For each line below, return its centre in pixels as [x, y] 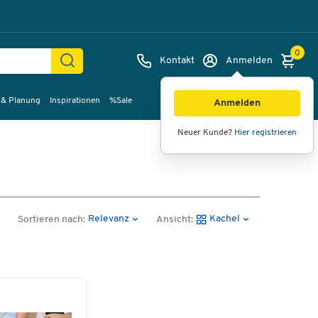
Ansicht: [175, 220]
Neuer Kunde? [206, 133]
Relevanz [108, 219]
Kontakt [177, 61]
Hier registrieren [265, 133]
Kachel [224, 219]
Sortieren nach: [51, 220]
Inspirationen [75, 101]
